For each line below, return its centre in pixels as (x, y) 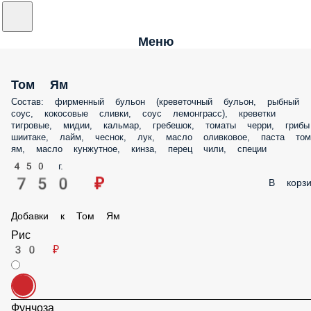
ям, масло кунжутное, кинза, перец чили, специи (139, 149)
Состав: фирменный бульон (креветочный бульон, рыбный (155, 102)
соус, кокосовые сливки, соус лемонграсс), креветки (143, 114)
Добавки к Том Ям (66, 216)
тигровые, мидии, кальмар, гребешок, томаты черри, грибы (160, 125)
